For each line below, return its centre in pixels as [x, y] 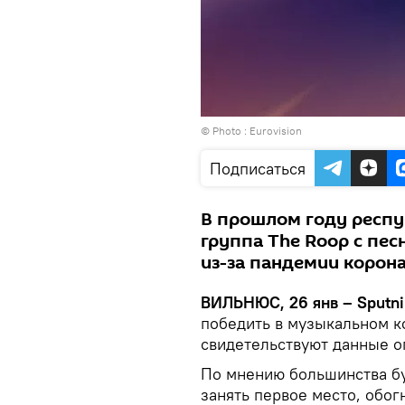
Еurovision [276, 131]
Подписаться [258, 169]
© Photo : [225, 131]
